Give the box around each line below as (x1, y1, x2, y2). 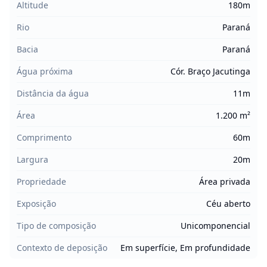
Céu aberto (206, 198, 250, 209)
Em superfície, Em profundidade (120, 242, 250, 253)
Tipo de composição (17, 220, 96, 231)
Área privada (199, 176, 250, 187)
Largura (17, 154, 48, 165)
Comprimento (17, 132, 72, 143)
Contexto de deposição (17, 242, 107, 253)
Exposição (17, 198, 56, 209)
